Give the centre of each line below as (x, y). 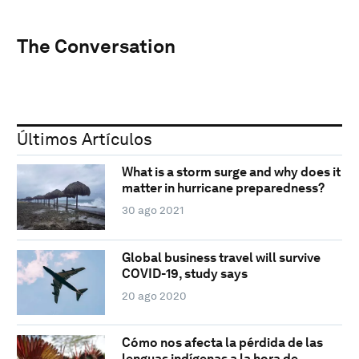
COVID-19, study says (184, 273)
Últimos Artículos (85, 139)
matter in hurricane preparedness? (223, 188)
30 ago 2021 (152, 210)
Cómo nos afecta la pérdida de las (222, 343)
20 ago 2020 (154, 295)
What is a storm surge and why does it (231, 172)
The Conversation (96, 46)
